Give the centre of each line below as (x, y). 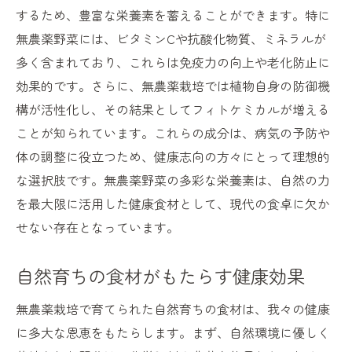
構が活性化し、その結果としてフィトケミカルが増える (173, 110)
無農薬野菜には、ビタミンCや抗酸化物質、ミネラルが (171, 39)
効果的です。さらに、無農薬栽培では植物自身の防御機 (173, 86)
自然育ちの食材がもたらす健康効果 (160, 276)
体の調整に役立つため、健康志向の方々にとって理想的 (173, 157)
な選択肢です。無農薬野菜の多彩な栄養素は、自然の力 (173, 180)
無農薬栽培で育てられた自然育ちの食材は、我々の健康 (173, 309)
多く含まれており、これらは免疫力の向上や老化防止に (173, 62)
